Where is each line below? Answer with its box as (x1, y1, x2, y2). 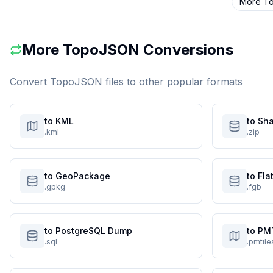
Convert (10, 76, 50, 88)
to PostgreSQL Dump (44, 225, 132, 236)
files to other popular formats (102, 76, 243, 88)
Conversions (140, 41, 233, 58)
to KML (44, 116, 74, 126)
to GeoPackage (44, 171, 110, 181)
